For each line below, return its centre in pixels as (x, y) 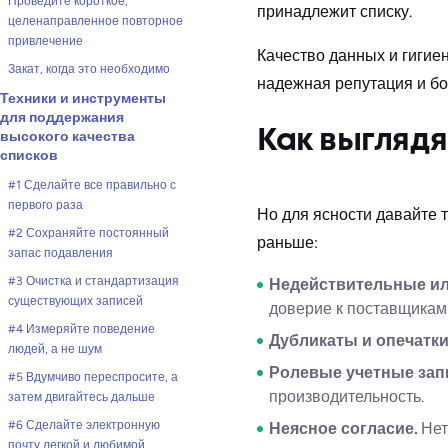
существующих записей (75, 301)
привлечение (45, 41)
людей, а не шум (55, 349)
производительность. (346, 397)
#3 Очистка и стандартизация (93, 281)
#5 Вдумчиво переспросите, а (93, 377)
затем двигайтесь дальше (81, 397)
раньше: (287, 243)
